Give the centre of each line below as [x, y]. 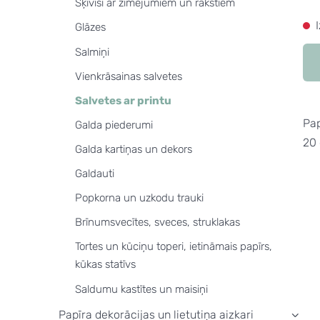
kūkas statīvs [105, 265]
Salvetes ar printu [123, 100]
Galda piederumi [114, 125]
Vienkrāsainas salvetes [128, 76]
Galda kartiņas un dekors [133, 149]
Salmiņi [92, 52]
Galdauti [94, 174]
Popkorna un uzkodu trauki [139, 198]
